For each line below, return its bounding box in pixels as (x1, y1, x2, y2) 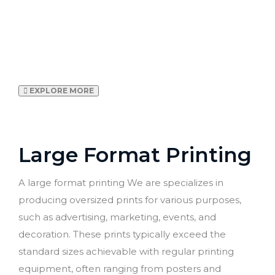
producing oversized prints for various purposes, (18, 194, 241, 206)
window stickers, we (41, 10, 234, 33)
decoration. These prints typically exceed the (18, 228, 226, 240)
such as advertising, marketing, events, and (18, 211, 216, 223)
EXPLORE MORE (28, 86, 94, 95)
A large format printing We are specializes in (18, 177, 223, 188)
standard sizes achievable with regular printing (18, 246, 234, 257)
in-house (96, 53, 179, 76)
